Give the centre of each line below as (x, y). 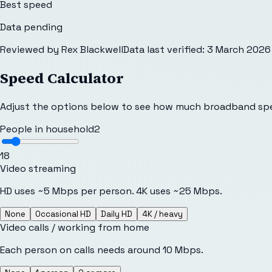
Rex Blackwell (92, 49)
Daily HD (117, 214)
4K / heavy (162, 214)
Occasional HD (63, 214)
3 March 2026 (239, 49)
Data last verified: (164, 49)
